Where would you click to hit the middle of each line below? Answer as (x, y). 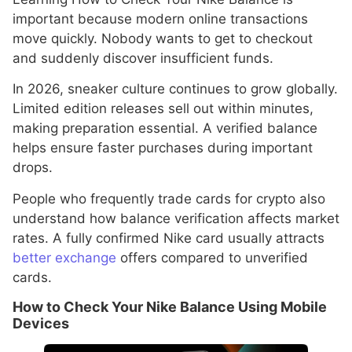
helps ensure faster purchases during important (163, 148)
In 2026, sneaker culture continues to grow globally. (175, 89)
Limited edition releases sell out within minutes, (163, 109)
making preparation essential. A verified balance (165, 128)
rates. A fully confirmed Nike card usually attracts (169, 238)
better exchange (64, 257)
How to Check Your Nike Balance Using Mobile (170, 307)
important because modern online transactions (160, 19)
